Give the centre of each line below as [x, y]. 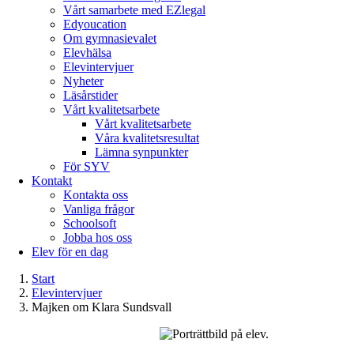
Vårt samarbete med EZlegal [134, 10]
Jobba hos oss [98, 237]
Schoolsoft [90, 223]
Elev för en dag [70, 252]
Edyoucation [95, 24]
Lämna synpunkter [141, 152]
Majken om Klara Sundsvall [102, 307]
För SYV [87, 166]
